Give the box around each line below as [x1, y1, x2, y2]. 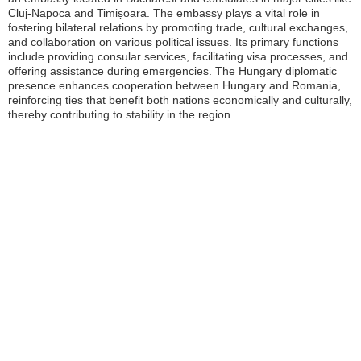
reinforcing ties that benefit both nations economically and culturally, [8, 93, 352, 106]
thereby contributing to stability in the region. [8, 108, 234, 121]
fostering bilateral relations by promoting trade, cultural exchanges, [8, 21, 348, 34]
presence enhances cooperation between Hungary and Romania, [8, 79, 341, 92]
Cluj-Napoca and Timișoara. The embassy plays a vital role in [8, 6, 320, 19]
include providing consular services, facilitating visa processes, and [8, 50, 348, 63]
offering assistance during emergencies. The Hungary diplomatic [8, 64, 337, 77]
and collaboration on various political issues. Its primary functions [8, 35, 338, 48]
